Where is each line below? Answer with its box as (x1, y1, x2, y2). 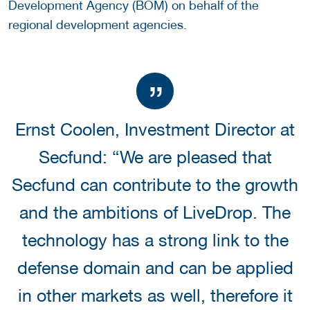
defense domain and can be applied (17, 258, 293, 278)
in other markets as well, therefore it (17, 286, 293, 306)
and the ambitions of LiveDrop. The (19, 203, 291, 223)
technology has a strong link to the (21, 230, 289, 250)
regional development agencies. (8, 17, 187, 32)
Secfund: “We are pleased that (38, 147, 272, 167)
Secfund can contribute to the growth (12, 175, 298, 195)
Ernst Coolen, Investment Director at (15, 120, 295, 140)
